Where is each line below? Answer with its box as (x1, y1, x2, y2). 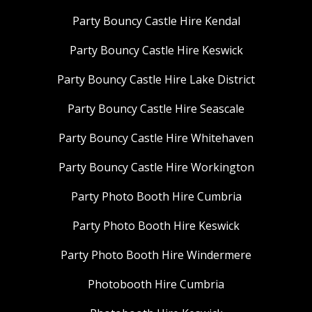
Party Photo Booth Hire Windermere (61, 247, 251, 263)
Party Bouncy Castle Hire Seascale (68, 100, 244, 116)
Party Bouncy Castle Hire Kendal (72, 13, 240, 29)
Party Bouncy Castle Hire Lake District (57, 71, 255, 87)
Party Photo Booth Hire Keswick (72, 217, 240, 233)
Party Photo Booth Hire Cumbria (70, 188, 242, 204)
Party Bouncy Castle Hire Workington (58, 159, 254, 175)
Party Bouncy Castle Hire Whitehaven (58, 130, 253, 146)
